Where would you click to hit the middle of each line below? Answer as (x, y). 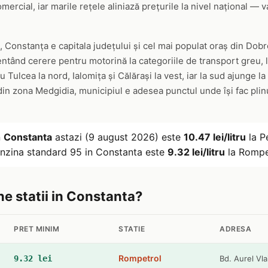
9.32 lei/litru (196, 152)
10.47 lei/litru (215, 137)
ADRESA (235, 229)
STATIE (132, 229)
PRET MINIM (36, 229)
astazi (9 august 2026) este (118, 137)
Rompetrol (140, 258)
